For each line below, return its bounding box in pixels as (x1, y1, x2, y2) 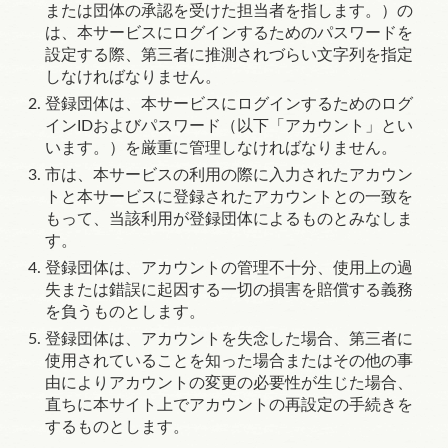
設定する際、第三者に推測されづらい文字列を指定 (45, 47, 413, 63)
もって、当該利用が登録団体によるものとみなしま (45, 211, 413, 227)
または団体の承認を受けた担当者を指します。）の (45, 3, 413, 19)
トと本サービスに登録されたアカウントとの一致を (45, 189, 413, 205)
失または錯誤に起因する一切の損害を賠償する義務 (45, 282, 413, 298)
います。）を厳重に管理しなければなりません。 (45, 140, 397, 156)
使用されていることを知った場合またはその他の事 (45, 353, 413, 369)
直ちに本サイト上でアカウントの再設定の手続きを (45, 397, 413, 413)
